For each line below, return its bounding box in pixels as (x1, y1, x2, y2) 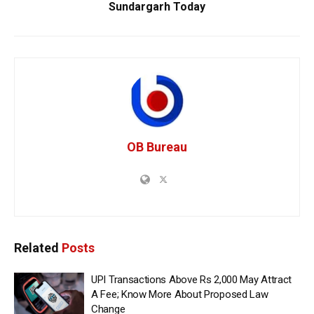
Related (14, 240, 59, 256)
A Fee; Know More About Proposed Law (91, 288, 268, 301)
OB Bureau (127, 139, 187, 155)
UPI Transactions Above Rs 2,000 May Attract (91, 273, 292, 287)
